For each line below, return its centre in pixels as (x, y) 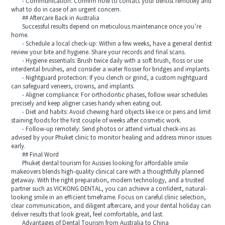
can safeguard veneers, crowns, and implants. (73, 87)
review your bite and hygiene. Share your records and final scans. (99, 53)
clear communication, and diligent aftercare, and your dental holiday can (111, 206)
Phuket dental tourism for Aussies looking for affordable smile (100, 164)
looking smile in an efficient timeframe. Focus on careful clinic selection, (109, 198)
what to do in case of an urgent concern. (66, 10)
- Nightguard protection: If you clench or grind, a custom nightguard (109, 78)
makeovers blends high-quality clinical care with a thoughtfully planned (108, 172)
